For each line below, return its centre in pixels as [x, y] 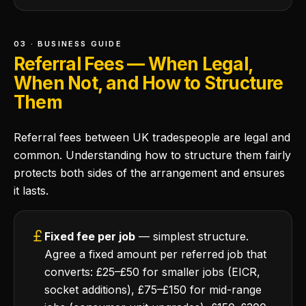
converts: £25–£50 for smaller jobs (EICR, [152, 272]
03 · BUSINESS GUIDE [68, 44]
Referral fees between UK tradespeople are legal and [152, 137]
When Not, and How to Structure [149, 83]
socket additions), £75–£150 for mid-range [153, 290]
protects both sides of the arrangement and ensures [149, 173]
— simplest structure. [192, 236]
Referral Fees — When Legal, [133, 64]
